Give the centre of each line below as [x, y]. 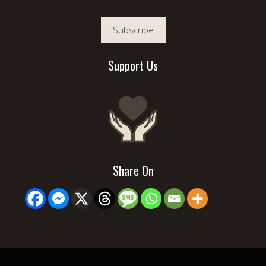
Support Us [133, 65]
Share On [133, 170]
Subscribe [133, 30]
